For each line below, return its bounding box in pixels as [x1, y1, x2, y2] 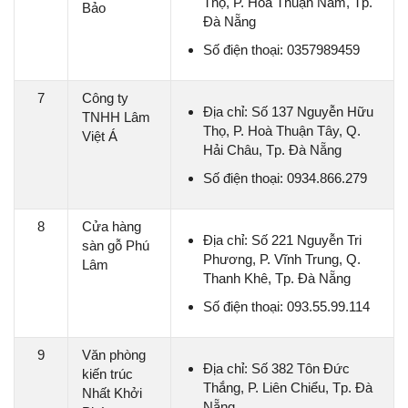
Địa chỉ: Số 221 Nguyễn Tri [203, 232, 362, 249]
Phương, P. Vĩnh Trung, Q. [203, 251, 361, 268]
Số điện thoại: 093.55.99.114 [203, 299, 370, 315]
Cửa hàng [82, 219, 141, 235]
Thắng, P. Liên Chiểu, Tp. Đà [203, 380, 372, 396]
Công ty [82, 90, 128, 107]
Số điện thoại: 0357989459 [203, 42, 360, 58]
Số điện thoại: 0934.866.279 [203, 170, 367, 187]
